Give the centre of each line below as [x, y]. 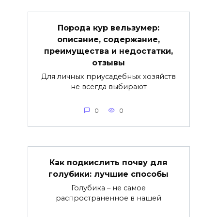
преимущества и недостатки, [108, 51]
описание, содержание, [108, 39]
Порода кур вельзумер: [108, 28]
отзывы [108, 62]
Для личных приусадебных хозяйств [108, 76]
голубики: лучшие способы [108, 174]
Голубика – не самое [108, 188]
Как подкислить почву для [108, 162]
